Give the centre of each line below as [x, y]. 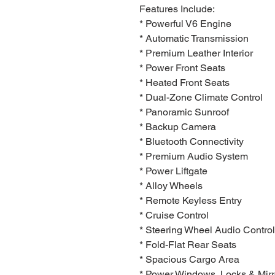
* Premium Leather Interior [196, 53]
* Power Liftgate [173, 171]
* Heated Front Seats [184, 83]
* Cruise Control [174, 215]
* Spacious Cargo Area [189, 259]
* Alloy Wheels [171, 186]
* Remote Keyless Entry [191, 200]
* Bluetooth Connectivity [192, 141]
